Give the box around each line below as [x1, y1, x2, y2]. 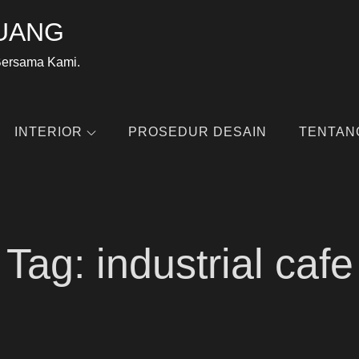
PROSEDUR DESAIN [128, 125, 267, 139]
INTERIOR [14, 125, 83, 139]
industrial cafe [95, 240, 353, 287]
